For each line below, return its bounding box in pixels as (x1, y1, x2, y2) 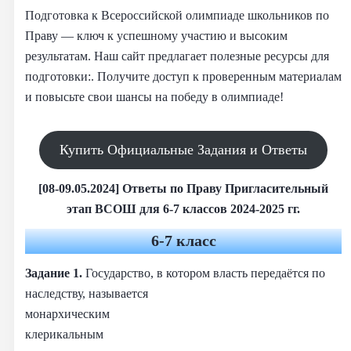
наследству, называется (25, 285, 148, 301)
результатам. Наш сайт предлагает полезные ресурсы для (25, 48, 329, 63)
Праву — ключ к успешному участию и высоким (25, 27, 288, 43)
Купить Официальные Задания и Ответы (60, 141, 307, 157)
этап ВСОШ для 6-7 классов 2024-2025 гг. (67, 201, 300, 216)
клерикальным (25, 326, 103, 342)
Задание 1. (25, 265, 85, 280)
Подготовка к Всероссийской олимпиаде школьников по (25, 7, 329, 23)
